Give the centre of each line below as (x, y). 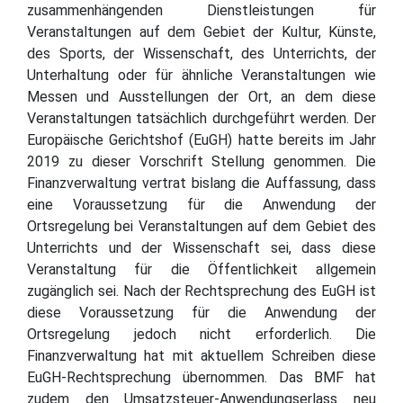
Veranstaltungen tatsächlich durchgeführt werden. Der (201, 118)
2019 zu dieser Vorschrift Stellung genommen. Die (201, 161)
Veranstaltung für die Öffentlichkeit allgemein (201, 269)
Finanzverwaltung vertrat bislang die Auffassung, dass (201, 183)
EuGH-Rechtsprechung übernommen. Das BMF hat (201, 377)
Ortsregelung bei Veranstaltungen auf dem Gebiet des (201, 226)
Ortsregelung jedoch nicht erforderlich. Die (201, 334)
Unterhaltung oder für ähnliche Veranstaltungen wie (201, 75)
